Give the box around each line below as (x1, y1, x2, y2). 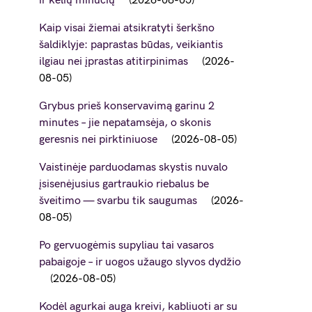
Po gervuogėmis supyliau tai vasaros (39, 239, 214, 252)
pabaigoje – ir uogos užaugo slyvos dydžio (39, 256, 241, 269)
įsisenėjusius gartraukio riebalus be (39, 178, 209, 191)
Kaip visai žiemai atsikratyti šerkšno (39, 22, 214, 35)
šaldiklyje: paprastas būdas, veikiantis (39, 38, 223, 52)
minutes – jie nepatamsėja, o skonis (39, 116, 211, 130)
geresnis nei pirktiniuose (39, 133, 157, 146)
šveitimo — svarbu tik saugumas (39, 194, 197, 208)
